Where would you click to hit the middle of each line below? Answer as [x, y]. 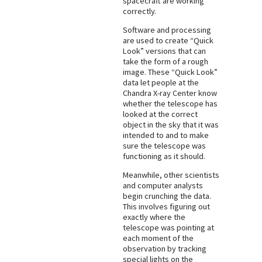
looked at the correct [160, 114]
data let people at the [161, 82]
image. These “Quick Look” [170, 72]
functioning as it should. [164, 156]
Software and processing [167, 30]
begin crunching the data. [167, 196]
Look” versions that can [164, 51]
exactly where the [154, 217]
